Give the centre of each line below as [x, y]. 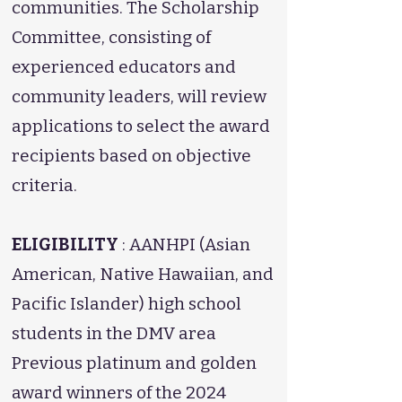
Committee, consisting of [111, 37]
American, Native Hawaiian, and [143, 274]
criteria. [44, 185]
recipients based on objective [131, 156]
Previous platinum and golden [134, 363]
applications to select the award [141, 126]
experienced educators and [124, 67]
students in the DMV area [114, 333]
